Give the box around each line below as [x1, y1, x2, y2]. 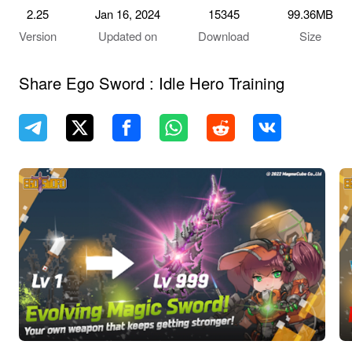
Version [18, 27, 57, 45]
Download [198, 27, 250, 45]
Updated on [97, 27, 157, 45]
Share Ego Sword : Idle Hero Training [18, 71, 284, 94]
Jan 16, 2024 [94, 5, 160, 23]
